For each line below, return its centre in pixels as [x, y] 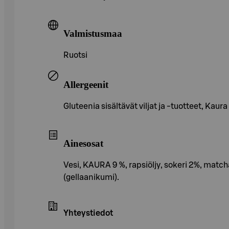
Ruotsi [75, 55]
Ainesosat [83, 144]
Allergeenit [86, 84]
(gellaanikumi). [91, 177]
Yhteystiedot [88, 213]
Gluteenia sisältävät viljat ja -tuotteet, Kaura [145, 106]
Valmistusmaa [93, 34]
